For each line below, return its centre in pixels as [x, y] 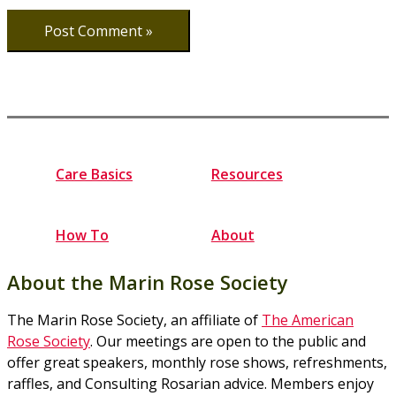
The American [308, 320]
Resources [247, 174]
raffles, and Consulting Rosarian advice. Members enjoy [190, 384]
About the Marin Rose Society [148, 282]
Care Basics [94, 174]
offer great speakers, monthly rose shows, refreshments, [197, 363]
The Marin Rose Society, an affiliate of [134, 320]
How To [82, 235]
